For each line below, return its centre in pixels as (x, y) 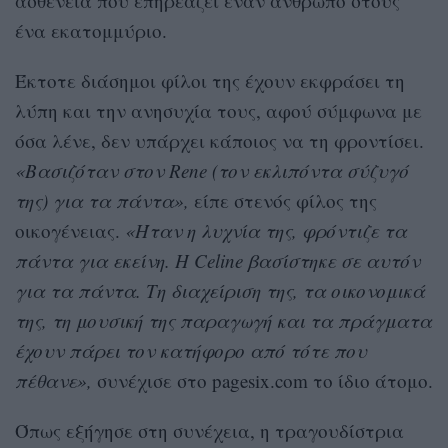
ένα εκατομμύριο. (91, 30)
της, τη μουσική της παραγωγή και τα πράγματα (223, 320)
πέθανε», (56, 380)
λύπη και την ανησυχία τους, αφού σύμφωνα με (218, 110)
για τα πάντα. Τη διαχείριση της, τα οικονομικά (220, 290)
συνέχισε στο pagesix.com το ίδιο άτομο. (265, 380)
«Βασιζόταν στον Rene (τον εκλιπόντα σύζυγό (212, 170)
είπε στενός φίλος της (283, 200)
